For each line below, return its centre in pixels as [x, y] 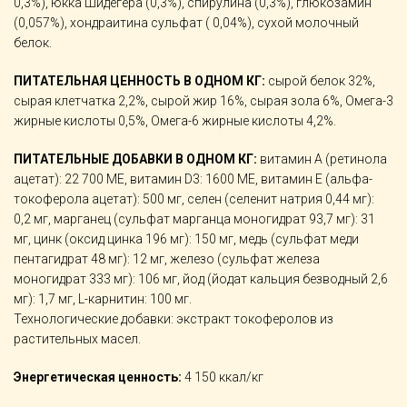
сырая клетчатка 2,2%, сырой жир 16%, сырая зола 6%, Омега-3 [203, 101]
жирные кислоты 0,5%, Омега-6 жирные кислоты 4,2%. [175, 121]
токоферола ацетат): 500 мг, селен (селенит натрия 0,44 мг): [194, 199]
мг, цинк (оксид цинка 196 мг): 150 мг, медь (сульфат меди [186, 239]
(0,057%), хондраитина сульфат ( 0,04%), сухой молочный [186, 23]
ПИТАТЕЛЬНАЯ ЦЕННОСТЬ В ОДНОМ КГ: [139, 81]
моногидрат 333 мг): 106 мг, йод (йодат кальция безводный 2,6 [201, 279]
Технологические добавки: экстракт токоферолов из [174, 319]
